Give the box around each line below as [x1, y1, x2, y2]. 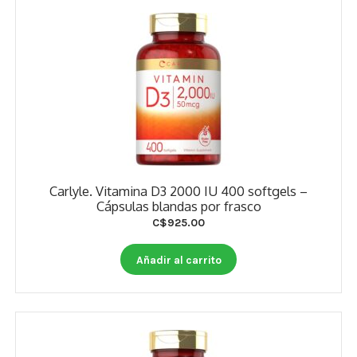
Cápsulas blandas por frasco [96, 198, 261, 215]
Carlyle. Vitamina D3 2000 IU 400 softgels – [49, 182, 308, 200]
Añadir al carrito [135, 253, 222, 266]
